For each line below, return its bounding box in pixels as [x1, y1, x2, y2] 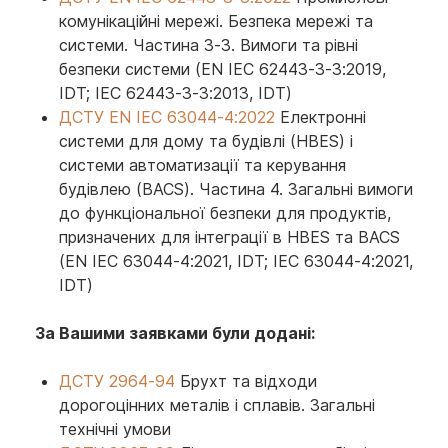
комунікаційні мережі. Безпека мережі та [59, 11, 373, 31]
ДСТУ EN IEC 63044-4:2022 [59, 107, 275, 127]
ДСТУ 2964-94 [59, 371, 175, 391]
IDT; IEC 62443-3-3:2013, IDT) [59, 83, 292, 103]
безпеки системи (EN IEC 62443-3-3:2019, [59, 59, 386, 79]
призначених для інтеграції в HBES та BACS [59, 227, 400, 247]
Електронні [275, 107, 366, 127]
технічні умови [59, 419, 171, 439]
